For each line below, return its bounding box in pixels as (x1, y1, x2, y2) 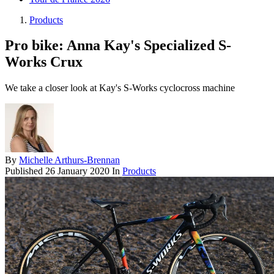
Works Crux (5, 54, 83, 70)
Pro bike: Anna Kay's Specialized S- (5, 37, 231, 54)
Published (5, 166, 45, 177)
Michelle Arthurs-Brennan (19, 155, 120, 166)
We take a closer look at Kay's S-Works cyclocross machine (5, 83, 235, 94)
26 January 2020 (45, 166, 109, 177)
